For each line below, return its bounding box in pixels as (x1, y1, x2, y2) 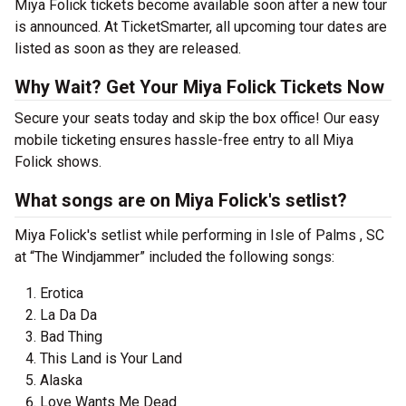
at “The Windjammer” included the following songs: (14, 248, 334, 266)
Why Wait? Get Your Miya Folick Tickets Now (14, 76, 384, 99)
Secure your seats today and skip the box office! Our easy (14, 110, 380, 128)
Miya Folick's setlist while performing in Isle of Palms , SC (14, 227, 384, 245)
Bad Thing (40, 328, 102, 346)
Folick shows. (14, 153, 101, 171)
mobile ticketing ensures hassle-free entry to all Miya (14, 131, 353, 150)
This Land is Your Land (40, 350, 182, 368)
